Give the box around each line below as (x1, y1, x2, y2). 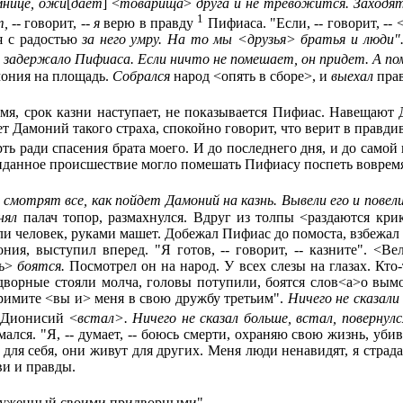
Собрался (112, 67, 174, 84)
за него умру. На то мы (82, 31, 237, 48)
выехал (331, 67, 373, 84)
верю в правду (103, 15, 198, 31)
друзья (246, 31, 286, 48)
